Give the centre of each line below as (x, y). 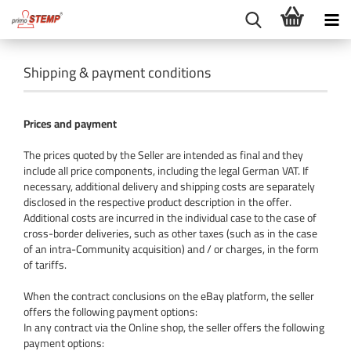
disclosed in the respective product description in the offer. (157, 202)
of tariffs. (45, 265)
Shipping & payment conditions (117, 72)
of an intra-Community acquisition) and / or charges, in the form (171, 249)
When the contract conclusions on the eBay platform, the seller (169, 296)
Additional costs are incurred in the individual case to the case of (170, 218)
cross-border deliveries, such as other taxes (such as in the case (170, 233)
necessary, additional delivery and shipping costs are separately (169, 186)
